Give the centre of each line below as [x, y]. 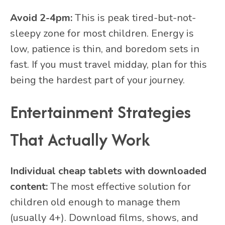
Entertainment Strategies [100, 112]
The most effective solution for [119, 187]
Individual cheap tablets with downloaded [108, 171]
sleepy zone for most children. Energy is [102, 34]
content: [29, 187]
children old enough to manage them [95, 202]
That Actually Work [80, 140]
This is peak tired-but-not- [134, 18]
